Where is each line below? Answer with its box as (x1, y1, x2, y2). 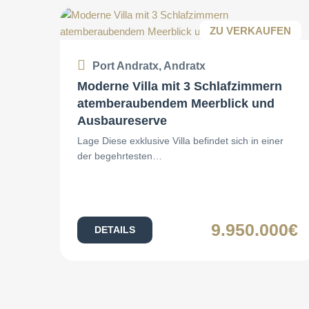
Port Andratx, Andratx (92, 59, 206, 72)
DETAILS (94, 224, 135, 236)
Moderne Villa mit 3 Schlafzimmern (77, 79, 282, 93)
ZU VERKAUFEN (209, 24, 291, 37)
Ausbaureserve (77, 113, 167, 128)
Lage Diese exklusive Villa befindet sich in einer (77, 134, 283, 146)
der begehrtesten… (77, 150, 162, 161)
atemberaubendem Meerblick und (77, 96, 275, 110)
